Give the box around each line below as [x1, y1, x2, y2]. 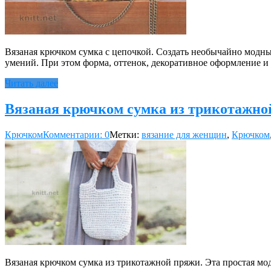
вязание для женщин [142, 129, 227, 140]
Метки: [109, 129, 142, 140]
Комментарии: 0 [43, 129, 109, 140]
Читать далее [5, 78, 58, 89]
